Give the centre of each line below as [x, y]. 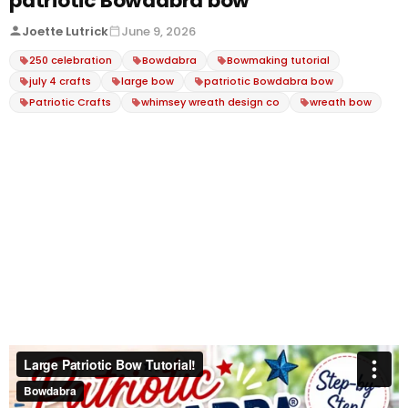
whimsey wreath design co [210, 102]
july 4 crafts [60, 81]
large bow [148, 81]
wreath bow [341, 102]
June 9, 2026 [158, 31]
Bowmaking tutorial [278, 60]
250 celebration [71, 60]
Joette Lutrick [65, 31]
